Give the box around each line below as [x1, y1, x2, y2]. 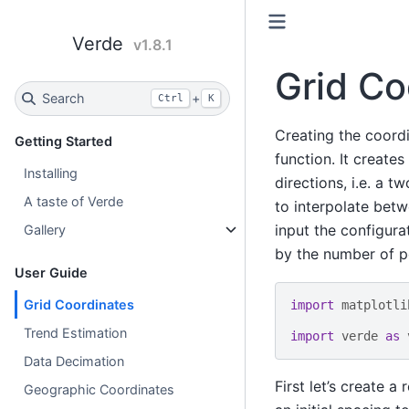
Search [41, 90, 85, 107]
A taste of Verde [24, 193, 124, 209]
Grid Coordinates [24, 296, 135, 312]
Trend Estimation [24, 324, 128, 341]
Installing [24, 164, 79, 181]
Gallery [24, 221, 67, 237]
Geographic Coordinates [24, 381, 175, 397]
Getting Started [15, 132, 112, 149]
